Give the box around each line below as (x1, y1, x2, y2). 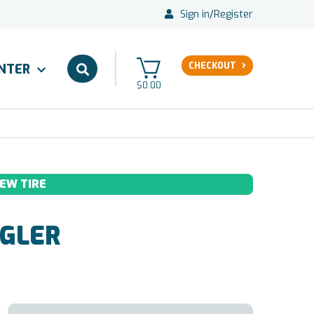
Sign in (180, 8, 210, 21)
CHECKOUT (189, 60, 236, 71)
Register (214, 8, 253, 21)
